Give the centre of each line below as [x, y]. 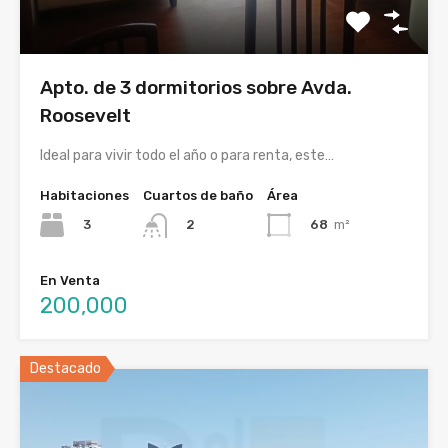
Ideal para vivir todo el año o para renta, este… [187, 156]
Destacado [65, 368]
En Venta [70, 280]
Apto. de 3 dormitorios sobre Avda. [196, 88]
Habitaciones [84, 196]
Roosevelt [85, 116]
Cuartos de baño [198, 196]
